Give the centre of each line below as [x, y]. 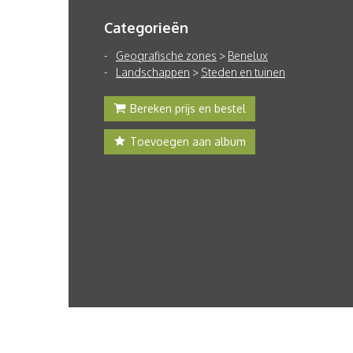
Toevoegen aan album [188, 141]
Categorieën [146, 28]
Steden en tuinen [243, 72]
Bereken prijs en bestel [188, 108]
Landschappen [153, 72]
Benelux [248, 56]
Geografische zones [166, 56]
